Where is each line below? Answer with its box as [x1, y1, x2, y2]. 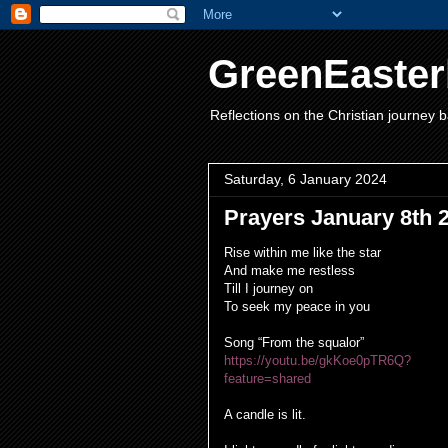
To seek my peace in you [224, 299, 370, 314]
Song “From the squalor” [224, 335, 364, 350]
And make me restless [224, 263, 355, 278]
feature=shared [224, 371, 311, 386]
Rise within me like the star [224, 245, 385, 260]
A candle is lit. [224, 407, 306, 422]
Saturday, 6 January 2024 [224, 171, 387, 187]
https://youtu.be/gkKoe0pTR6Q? [224, 353, 411, 368]
